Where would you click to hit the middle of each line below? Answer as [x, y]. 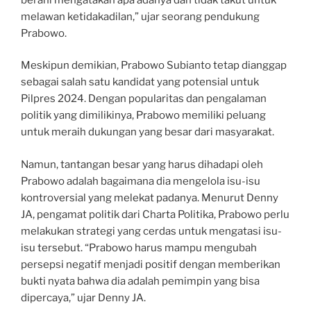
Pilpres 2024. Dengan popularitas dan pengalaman [144, 99]
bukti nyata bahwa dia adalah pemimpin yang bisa [140, 281]
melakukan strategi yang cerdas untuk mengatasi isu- [151, 231]
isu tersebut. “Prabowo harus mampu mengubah [139, 247]
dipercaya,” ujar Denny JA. [83, 297]
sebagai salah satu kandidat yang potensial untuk [140, 82]
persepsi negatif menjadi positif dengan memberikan [151, 264]
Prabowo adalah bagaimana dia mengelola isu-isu [141, 181]
